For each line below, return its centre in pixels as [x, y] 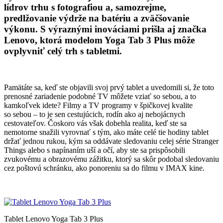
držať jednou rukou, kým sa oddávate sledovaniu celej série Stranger [111, 141]
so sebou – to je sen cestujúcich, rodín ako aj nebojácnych [95, 114]
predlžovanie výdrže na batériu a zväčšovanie [97, 18]
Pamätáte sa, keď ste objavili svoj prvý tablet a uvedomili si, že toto [109, 87]
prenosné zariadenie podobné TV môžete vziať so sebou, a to [100, 96]
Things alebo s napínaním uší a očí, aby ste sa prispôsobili [95, 150]
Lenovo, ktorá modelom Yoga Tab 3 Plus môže [99, 40]
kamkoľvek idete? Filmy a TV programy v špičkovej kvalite [98, 105]
